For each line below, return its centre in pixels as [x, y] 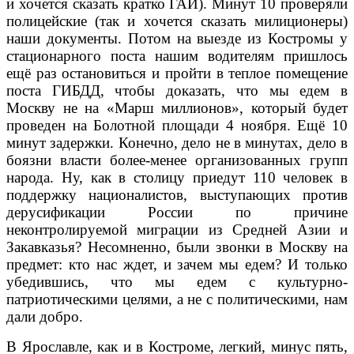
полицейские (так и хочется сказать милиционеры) [177, 21]
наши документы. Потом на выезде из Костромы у [177, 38]
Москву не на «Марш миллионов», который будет [177, 107]
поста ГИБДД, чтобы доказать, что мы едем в [177, 90]
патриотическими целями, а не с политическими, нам [177, 299]
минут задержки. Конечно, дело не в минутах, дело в [177, 142]
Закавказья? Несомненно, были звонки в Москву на [177, 247]
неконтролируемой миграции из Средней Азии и [177, 229]
